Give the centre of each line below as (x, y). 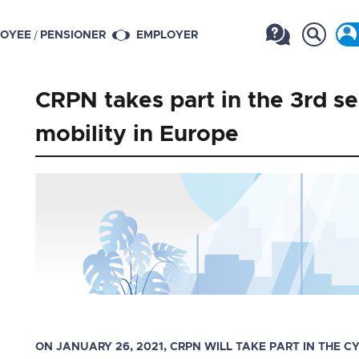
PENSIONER (73, 36)
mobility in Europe (137, 135)
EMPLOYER (167, 36)
